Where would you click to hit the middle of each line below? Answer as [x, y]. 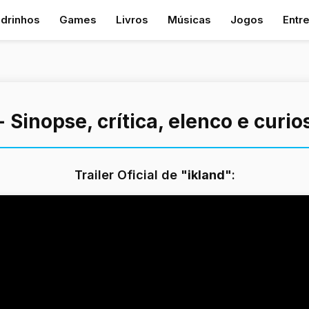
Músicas [189, 20]
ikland [206, 175]
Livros [132, 20]
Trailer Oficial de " [131, 175]
